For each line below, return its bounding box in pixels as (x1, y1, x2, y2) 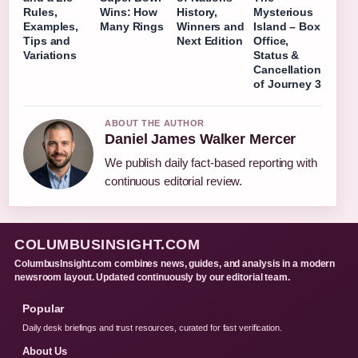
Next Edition (177, 34, 243, 47)
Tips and (23, 34, 71, 47)
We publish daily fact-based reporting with (105, 155, 317, 169)
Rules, (23, 5, 58, 18)
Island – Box (253, 19, 320, 33)
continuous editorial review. (105, 173, 243, 188)
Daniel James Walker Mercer (105, 130, 296, 147)
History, (177, 5, 218, 18)
